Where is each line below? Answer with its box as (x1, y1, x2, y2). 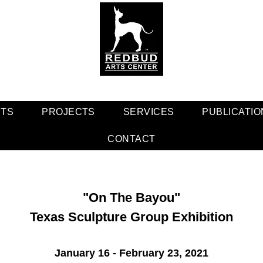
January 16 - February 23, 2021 (55, 247, 208, 259)
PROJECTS (42, 107, 95, 117)
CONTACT (107, 134, 156, 144)
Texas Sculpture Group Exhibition (29, 210, 233, 224)
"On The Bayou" (82, 190, 180, 205)
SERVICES (123, 107, 174, 117)
